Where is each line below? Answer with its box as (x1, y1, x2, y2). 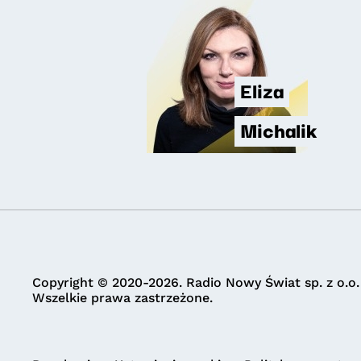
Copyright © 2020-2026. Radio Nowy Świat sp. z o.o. (32, 275, 359, 290)
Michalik (239, 114, 317, 144)
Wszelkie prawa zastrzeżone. (32, 290, 213, 305)
